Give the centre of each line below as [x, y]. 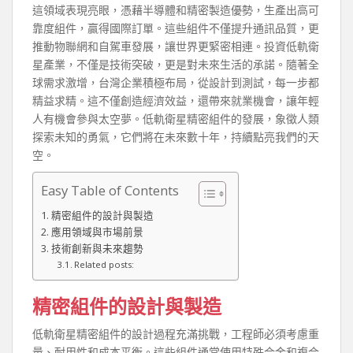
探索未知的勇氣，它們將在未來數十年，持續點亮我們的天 [176, 137]
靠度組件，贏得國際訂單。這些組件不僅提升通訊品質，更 [176, 28]
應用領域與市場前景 [97, 232]
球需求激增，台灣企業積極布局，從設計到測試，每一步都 [176, 82]
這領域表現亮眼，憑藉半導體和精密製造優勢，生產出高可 [176, 10]
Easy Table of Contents [110, 191]
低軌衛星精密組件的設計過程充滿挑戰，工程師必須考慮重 [176, 334]
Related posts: [104, 264]
